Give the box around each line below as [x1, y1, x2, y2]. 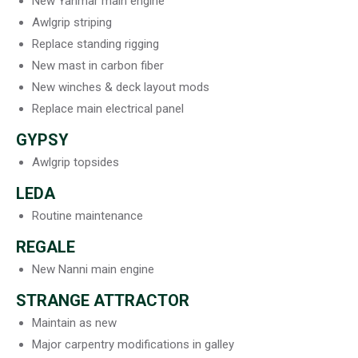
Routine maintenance [32, 209, 143, 223]
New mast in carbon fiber [32, 58, 164, 73]
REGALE [16, 237, 75, 257]
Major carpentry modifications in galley [32, 337, 234, 352]
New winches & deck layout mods [32, 80, 209, 94]
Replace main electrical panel [32, 101, 184, 116]
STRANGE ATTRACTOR [16, 291, 189, 310]
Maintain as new [32, 316, 117, 330]
